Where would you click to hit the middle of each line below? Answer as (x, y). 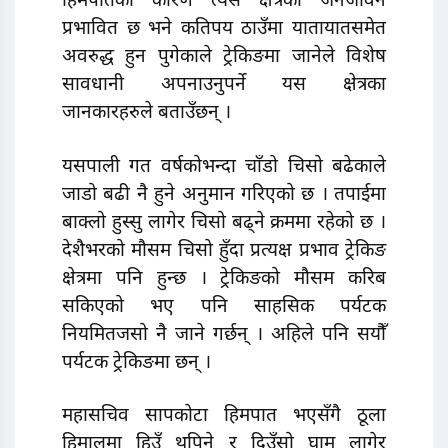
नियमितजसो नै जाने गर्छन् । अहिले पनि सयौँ (224, 335)
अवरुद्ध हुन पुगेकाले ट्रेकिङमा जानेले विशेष (224, 57)
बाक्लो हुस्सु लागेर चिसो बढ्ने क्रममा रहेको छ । (224, 223)
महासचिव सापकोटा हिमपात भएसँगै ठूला (224, 417)
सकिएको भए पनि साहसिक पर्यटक (224, 307)
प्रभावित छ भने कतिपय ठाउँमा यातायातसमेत (224, 29)
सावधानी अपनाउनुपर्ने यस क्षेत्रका (224, 85)
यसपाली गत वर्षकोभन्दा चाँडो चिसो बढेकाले (224, 167)
